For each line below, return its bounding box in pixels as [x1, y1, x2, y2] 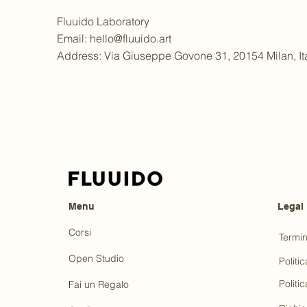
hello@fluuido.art [90, 32, 171, 45]
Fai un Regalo [69, 278, 129, 291]
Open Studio [69, 252, 124, 265]
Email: [57, 32, 90, 45]
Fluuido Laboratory [57, 14, 149, 28]
